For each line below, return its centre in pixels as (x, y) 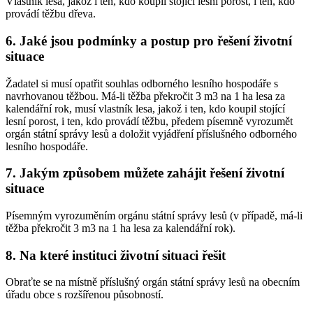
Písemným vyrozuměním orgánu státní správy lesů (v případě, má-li (154, 216)
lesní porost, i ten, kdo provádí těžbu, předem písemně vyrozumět (149, 121)
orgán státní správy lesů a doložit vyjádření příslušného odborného (151, 133)
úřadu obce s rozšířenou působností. (85, 295)
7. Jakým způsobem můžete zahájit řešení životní (145, 173)
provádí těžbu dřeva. (51, 14)
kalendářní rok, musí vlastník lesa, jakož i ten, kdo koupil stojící (145, 108)
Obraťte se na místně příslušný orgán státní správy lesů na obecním (153, 282)
